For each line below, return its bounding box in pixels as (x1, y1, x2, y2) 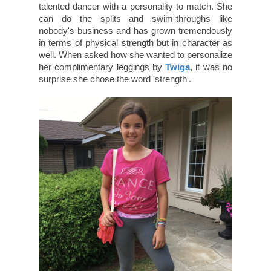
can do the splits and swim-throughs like (39, 13, 232, 24)
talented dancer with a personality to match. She (39, 1, 232, 12)
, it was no (190, 62, 233, 73)
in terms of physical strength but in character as (39, 38, 232, 48)
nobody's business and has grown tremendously (39, 25, 232, 36)
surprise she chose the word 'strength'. (39, 74, 191, 85)
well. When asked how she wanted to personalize (39, 50, 232, 60)
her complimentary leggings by (39, 62, 166, 73)
